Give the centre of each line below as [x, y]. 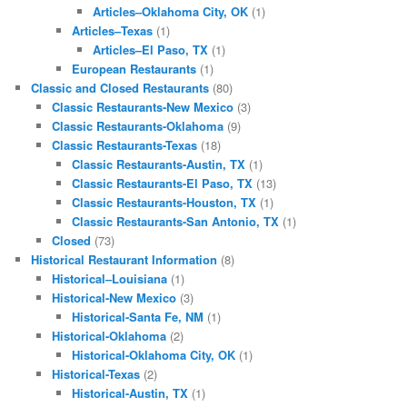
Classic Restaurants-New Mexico [142, 107]
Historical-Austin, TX [130, 393]
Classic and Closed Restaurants [120, 88]
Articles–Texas [113, 31]
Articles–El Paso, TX [150, 50]
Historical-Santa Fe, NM [138, 317]
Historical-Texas [95, 374]
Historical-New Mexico [114, 298]
